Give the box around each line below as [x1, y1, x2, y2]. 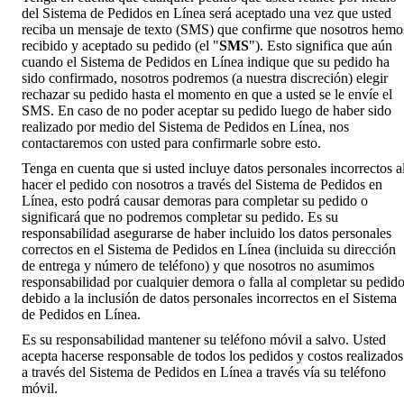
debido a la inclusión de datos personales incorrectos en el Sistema [22, 289, 397, 306]
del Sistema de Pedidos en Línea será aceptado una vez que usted [22, 5, 391, 21]
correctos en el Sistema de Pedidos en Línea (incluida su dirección [22, 241, 396, 257]
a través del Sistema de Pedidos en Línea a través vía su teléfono [22, 363, 386, 380]
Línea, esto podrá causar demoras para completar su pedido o [22, 192, 368, 208]
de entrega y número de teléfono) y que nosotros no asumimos [22, 257, 374, 273]
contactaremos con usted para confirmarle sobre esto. [22, 134, 321, 151]
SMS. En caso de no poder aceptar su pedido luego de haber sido [22, 102, 391, 118]
